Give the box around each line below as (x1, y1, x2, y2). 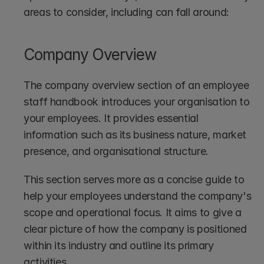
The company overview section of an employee (24, 78, 249, 91)
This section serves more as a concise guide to (24, 173, 245, 186)
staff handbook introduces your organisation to (24, 95, 250, 108)
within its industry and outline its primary (24, 239, 214, 252)
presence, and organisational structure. (24, 144, 209, 157)
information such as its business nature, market (24, 128, 247, 141)
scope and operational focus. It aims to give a (24, 206, 242, 219)
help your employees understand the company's (24, 189, 252, 202)
